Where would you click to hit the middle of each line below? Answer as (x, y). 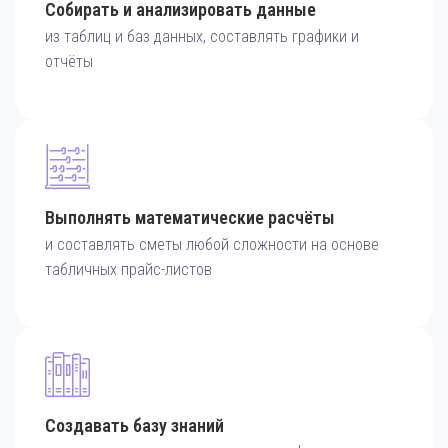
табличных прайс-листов (128, 269)
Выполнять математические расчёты (190, 217)
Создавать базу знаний (134, 425)
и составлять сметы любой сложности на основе (212, 244)
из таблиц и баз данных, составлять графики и (202, 36)
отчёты (69, 61)
